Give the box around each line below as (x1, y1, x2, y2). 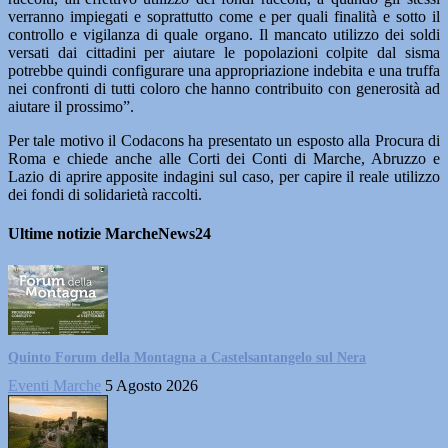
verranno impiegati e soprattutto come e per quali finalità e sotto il (8, 8, 440, 25)
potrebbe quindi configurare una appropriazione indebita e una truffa (8, 62, 440, 79)
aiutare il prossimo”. (8, 98, 134, 115)
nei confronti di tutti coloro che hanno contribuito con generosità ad (8, 80, 440, 97)
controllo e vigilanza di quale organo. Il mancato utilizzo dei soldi (8, 26, 440, 43)
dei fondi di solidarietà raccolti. (8, 186, 202, 203)
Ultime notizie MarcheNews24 (8, 225, 211, 243)
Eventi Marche (8, 376, 101, 394)
